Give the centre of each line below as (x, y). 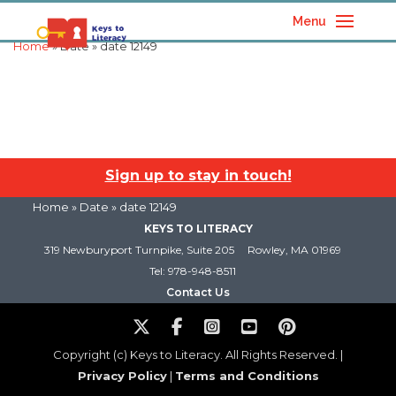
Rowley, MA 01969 (294, 250)
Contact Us (198, 292)
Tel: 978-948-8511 (193, 271)
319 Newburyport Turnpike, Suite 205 (139, 250)
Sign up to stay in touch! (198, 175)
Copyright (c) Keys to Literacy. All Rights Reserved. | (198, 354)
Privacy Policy (122, 376)
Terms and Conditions (247, 376)
